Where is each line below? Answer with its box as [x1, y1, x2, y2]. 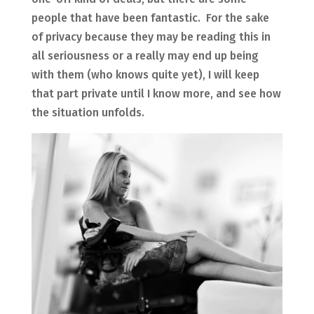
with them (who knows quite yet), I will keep [31, 68, 259, 82]
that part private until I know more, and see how [31, 87, 281, 101]
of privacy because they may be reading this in [31, 30, 271, 44]
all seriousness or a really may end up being [31, 49, 259, 63]
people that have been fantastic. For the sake [31, 11, 269, 25]
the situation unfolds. [31, 106, 144, 120]
